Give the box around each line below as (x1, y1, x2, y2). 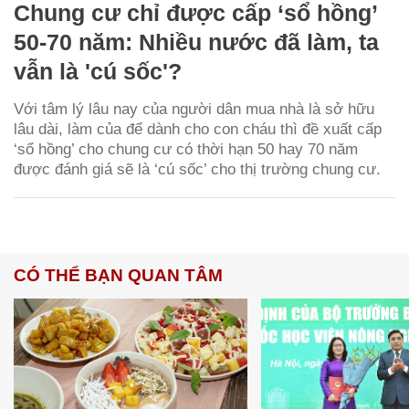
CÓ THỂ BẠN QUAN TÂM (14, 265, 223, 285)
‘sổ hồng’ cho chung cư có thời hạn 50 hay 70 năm (14, 140, 358, 158)
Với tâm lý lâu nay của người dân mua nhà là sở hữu (14, 100, 374, 118)
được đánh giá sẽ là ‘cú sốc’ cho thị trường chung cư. (14, 160, 381, 178)
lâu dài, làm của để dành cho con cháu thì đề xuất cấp (14, 120, 382, 138)
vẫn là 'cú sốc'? (14, 58, 182, 84)
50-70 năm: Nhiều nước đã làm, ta (14, 28, 379, 55)
